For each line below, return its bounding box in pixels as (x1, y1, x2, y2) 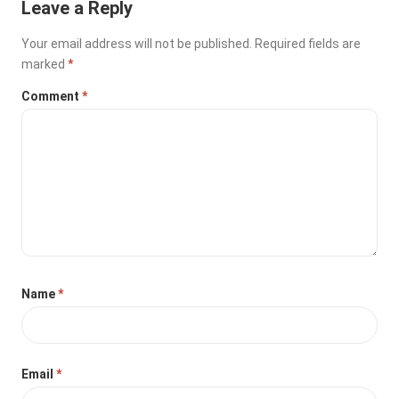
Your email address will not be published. (21, 36, 253, 51)
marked (21, 56, 69, 71)
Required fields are (255, 36, 362, 51)
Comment (21, 88, 83, 103)
